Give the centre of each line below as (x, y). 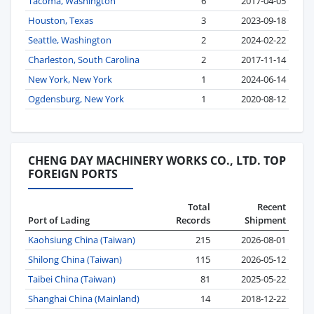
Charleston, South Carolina (84, 60)
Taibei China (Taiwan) (72, 279)
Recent (272, 206)
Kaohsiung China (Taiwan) (82, 239)
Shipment (265, 220)
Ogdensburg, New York (76, 99)
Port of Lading (59, 220)
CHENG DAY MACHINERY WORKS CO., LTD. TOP (157, 161)
